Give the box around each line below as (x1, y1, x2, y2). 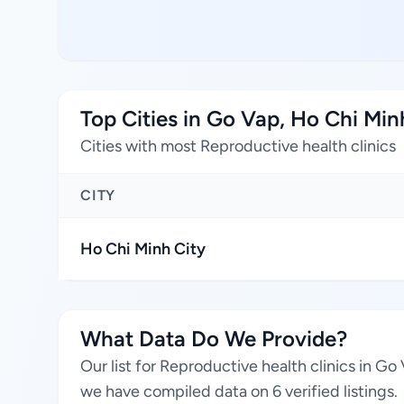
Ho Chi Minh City (80, 239, 206, 259)
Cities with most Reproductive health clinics (80, 136, 396, 156)
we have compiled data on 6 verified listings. (80, 381, 398, 401)
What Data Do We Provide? (80, 326, 347, 352)
